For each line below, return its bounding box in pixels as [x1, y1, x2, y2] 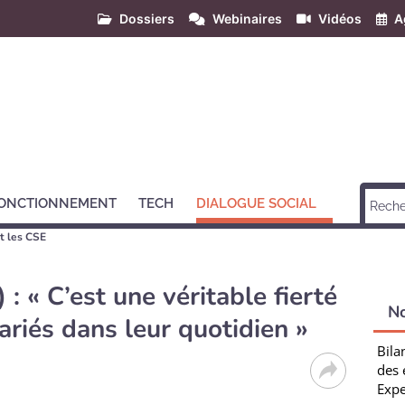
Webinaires [212, 11, 282, 26]
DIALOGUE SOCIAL [195, 195, 316, 212]
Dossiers [119, 11, 174, 26]
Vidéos [318, 11, 362, 26]
